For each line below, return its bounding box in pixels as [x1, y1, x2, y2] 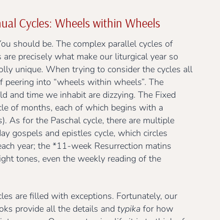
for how [140, 202, 173, 215]
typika [117, 202, 140, 215]
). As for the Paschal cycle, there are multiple [2, 114, 174, 126]
